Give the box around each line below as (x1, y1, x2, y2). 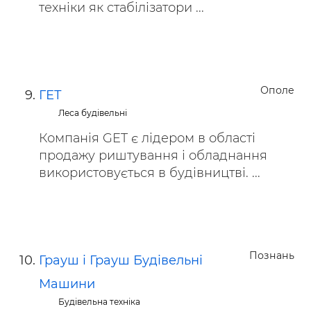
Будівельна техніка (58, 296, 141, 307)
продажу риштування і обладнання (39, 148, 267, 163)
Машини (39, 276, 95, 292)
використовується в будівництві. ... (39, 165, 260, 180)
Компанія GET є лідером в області (39, 131, 255, 146)
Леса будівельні (58, 108, 128, 118)
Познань (249, 249, 294, 262)
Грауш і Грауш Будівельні (39, 253, 203, 268)
